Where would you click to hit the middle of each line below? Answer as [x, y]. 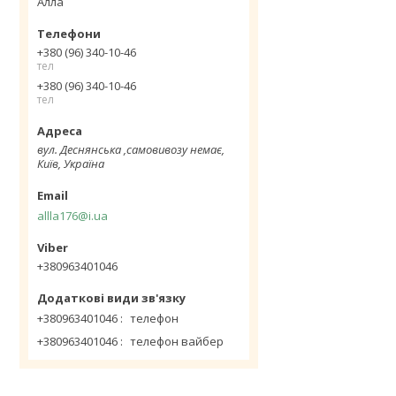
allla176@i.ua [72, 215]
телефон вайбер [177, 341]
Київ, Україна [71, 164]
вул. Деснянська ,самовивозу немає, [131, 149]
